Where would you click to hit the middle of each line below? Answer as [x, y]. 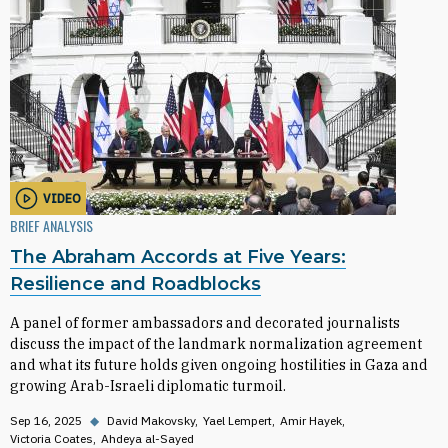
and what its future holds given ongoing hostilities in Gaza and [219, 365]
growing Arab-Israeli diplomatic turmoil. [148, 386]
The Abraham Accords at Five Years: [178, 257]
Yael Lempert [237, 420]
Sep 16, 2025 [46, 420]
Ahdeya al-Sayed [147, 438]
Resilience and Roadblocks [135, 284]
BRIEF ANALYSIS [51, 225]
